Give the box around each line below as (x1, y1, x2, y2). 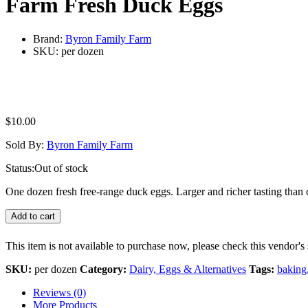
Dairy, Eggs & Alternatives (129, 263, 246, 275)
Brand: (33, 32, 65, 45)
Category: (80, 263, 129, 275)
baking (277, 263, 307, 275)
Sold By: (5, 138, 47, 151)
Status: (5, 162, 34, 174)
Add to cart (11, 210, 55, 221)
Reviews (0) (33, 286, 86, 298)
